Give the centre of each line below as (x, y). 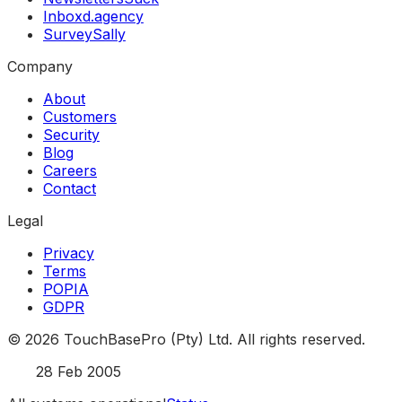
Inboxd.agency (93, 16)
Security (71, 135)
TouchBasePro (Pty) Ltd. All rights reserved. (212, 339)
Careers (70, 170)
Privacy (69, 253)
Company (40, 66)
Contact (70, 188)
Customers (80, 117)
